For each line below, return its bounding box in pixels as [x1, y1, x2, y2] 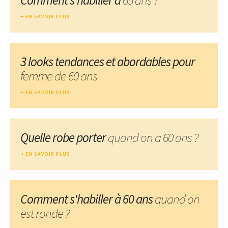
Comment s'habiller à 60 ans [20, 190, 155, 207]
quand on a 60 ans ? [108, 129, 198, 146]
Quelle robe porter [20, 129, 108, 146]
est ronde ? [20, 205, 70, 221]
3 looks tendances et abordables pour [20, 53, 195, 70]
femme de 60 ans [20, 67, 97, 84]
